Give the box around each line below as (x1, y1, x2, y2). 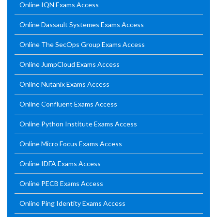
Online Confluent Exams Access (19, 100, 117, 108)
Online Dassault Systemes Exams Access (19, 20, 144, 29)
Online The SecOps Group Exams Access (19, 40, 145, 48)
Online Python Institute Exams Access (19, 120, 137, 128)
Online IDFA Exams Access (19, 159, 101, 168)
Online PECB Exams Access (19, 179, 103, 187)
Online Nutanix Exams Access (19, 80, 109, 88)
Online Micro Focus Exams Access (19, 139, 122, 148)
